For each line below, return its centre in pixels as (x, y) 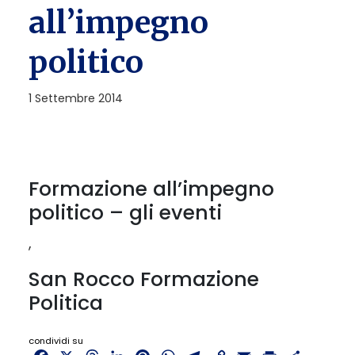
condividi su (56, 340)
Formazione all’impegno (151, 189)
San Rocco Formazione (144, 279)
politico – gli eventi (125, 212)
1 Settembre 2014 (76, 98)
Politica (66, 303)
